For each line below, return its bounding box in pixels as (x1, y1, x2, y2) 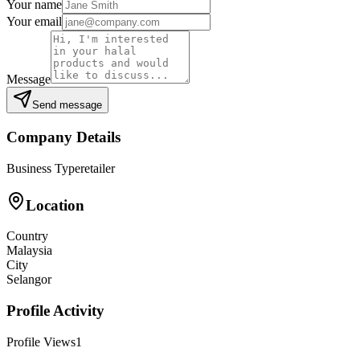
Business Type (6, 161, 80, 175)
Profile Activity (6, 302, 104, 320)
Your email (6, 14, 62, 29)
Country (6, 229, 48, 243)
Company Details (6, 129, 121, 146)
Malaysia (6, 243, 52, 258)
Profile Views (6, 334, 76, 349)
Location (26, 196, 84, 214)
